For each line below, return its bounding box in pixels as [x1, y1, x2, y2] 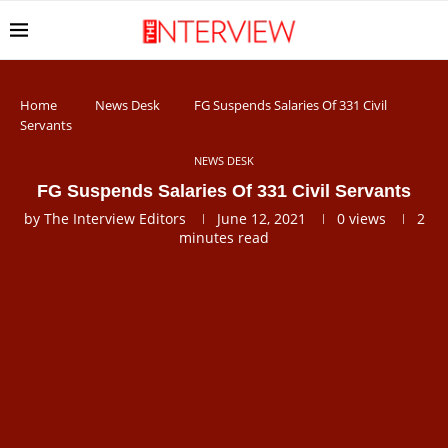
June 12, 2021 [216, 209, 306, 228]
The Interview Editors [43, 209, 186, 228]
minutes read [179, 228, 269, 247]
